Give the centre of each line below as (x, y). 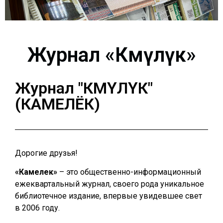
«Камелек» (36, 172)
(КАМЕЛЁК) (57, 104)
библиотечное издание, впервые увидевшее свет (109, 196)
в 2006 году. (37, 208)
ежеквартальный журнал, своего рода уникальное (110, 184)
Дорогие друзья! (46, 153)
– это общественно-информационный (129, 172)
